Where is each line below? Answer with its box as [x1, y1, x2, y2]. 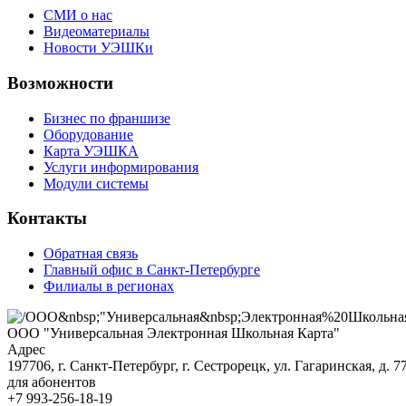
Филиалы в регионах [43, 278, 174, 295]
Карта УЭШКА [43, 142, 139, 159]
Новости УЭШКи [43, 40, 153, 56]
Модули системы [43, 175, 149, 191]
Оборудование [43, 126, 133, 142]
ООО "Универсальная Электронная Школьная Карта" [7, 325, 340, 342]
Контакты [7, 208, 87, 228]
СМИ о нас [43, 7, 112, 24]
